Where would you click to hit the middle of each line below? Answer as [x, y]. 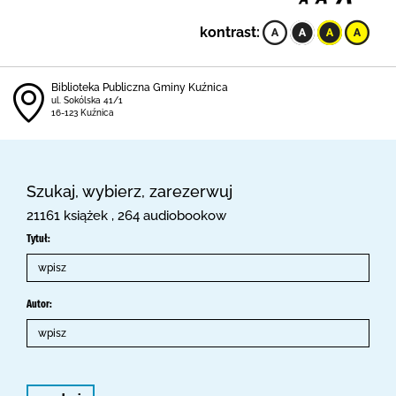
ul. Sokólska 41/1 [87, 100]
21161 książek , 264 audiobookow [126, 216]
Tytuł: [38, 239]
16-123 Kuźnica [83, 113]
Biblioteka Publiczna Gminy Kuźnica [140, 88]
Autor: [39, 304]
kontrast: [230, 32]
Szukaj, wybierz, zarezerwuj [129, 191]
